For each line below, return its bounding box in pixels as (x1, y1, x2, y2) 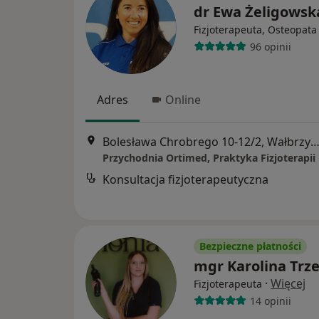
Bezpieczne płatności (199, 239, 301, 253)
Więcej (271, 276, 305, 291)
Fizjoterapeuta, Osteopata (194, 23, 317, 36)
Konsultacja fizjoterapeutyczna (103, 172, 268, 188)
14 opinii (249, 293, 291, 308)
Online (165, 92, 201, 108)
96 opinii (249, 39, 291, 53)
